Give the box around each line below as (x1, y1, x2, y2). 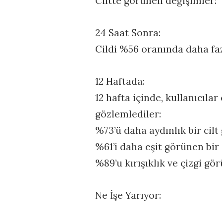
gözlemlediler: (95, 108, 161, 120)
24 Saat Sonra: (95, 27, 161, 39)
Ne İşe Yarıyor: (95, 189, 161, 202)
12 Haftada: (95, 75, 145, 88)
